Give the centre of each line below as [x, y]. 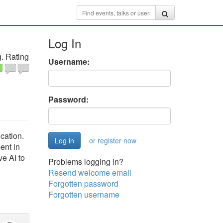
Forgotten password [83, 183]
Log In [64, 43]
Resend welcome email [90, 172]
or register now [112, 140]
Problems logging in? [86, 162]
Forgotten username [84, 194]
